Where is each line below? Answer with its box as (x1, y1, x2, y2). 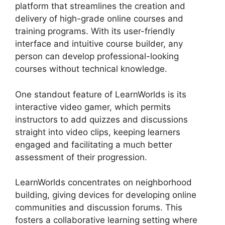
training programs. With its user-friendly (15, 26, 175, 37)
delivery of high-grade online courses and (15, 14, 183, 24)
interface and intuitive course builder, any (15, 39, 183, 49)
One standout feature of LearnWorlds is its (15, 89, 186, 99)
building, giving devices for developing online (15, 190, 196, 200)
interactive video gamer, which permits (15, 101, 171, 112)
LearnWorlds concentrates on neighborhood (15, 177, 192, 188)
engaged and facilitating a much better (15, 139, 172, 150)
